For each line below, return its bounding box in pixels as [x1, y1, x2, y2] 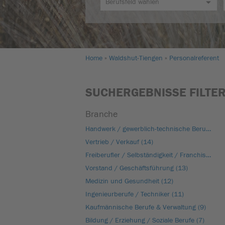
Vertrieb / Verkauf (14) [85, 138, 153, 146]
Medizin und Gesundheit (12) [85, 177, 173, 185]
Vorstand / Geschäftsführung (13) [85, 164, 188, 172]
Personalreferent [169, 54, 219, 62]
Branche [85, 109, 118, 120]
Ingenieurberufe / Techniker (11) [85, 190, 184, 198]
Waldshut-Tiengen [109, 54, 163, 62]
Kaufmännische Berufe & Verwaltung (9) [85, 203, 206, 211]
